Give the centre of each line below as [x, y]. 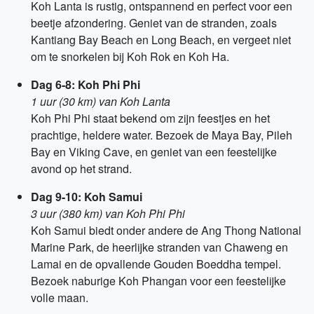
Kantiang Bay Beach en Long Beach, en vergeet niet [161, 40]
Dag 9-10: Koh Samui [87, 197]
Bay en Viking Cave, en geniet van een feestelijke [154, 152]
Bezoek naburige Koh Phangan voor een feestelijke [158, 281]
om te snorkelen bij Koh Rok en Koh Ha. [130, 56]
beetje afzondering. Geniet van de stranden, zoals [154, 23]
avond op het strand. [81, 169]
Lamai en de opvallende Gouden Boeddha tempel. [156, 264]
